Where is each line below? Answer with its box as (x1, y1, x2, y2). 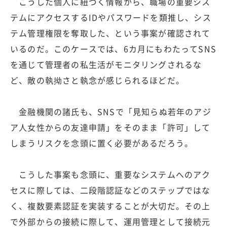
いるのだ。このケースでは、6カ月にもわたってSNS (10, 42, 216, 55)
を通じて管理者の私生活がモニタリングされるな (10, 58, 202, 70)
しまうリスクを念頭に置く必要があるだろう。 (10, 136, 194, 149)
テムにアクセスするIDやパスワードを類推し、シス (10, 11, 211, 23)
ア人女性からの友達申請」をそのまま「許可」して (10, 121, 211, 133)
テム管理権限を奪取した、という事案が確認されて (10, 26, 211, 39)
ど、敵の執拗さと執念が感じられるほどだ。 (10, 73, 184, 86)
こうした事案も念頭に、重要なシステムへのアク (10, 168, 211, 180)
